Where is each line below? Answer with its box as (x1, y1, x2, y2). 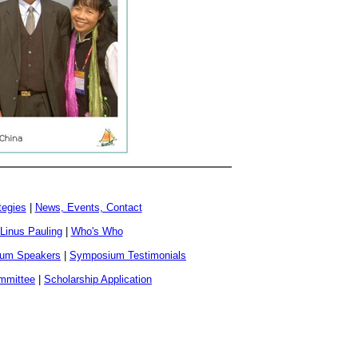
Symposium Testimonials (70, 249, 186, 261)
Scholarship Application (44, 272, 152, 285)
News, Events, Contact (34, 201, 142, 213)
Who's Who (70, 225, 123, 237)
